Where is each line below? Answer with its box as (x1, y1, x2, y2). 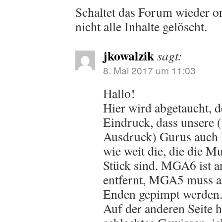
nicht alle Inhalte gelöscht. (75, 18, 207, 35)
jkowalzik (103, 46, 154, 65)
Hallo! (103, 85, 135, 102)
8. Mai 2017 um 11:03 (103, 63, 196, 77)
